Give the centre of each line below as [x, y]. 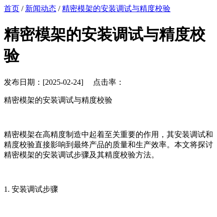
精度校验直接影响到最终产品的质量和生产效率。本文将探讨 [108, 144]
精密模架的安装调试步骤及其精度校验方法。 [81, 155]
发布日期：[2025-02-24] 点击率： [64, 82]
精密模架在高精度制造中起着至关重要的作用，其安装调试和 [108, 134]
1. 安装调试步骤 [31, 189]
